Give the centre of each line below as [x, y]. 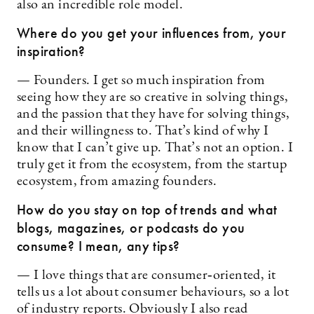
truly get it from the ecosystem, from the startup [152, 165]
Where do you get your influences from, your [152, 33]
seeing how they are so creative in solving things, [152, 97]
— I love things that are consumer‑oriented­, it [146, 275]
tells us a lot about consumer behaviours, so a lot [153, 292]
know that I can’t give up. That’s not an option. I [155, 148]
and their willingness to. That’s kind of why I [143, 131]
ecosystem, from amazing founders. [117, 182]
